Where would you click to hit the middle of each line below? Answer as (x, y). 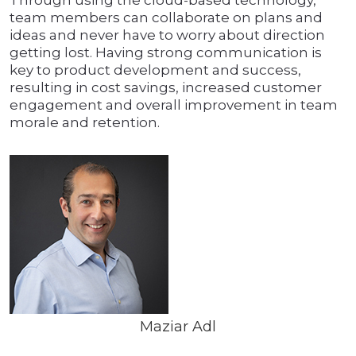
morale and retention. (85, 123)
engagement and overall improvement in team (174, 105)
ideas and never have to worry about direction (167, 35)
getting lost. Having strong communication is (166, 53)
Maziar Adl (178, 327)
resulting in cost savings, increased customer (166, 88)
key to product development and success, (155, 70)
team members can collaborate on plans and (166, 18)
